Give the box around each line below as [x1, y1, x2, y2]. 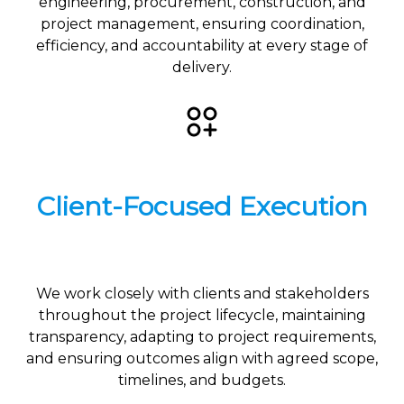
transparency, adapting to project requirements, [28, 328, 376, 346]
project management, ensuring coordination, [40, 15, 364, 33]
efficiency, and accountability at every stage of [36, 37, 368, 55]
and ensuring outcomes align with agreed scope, [26, 350, 378, 368]
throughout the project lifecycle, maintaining [38, 307, 366, 325]
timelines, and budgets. [118, 372, 286, 390]
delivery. [172, 59, 232, 77]
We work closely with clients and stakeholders [35, 285, 369, 303]
